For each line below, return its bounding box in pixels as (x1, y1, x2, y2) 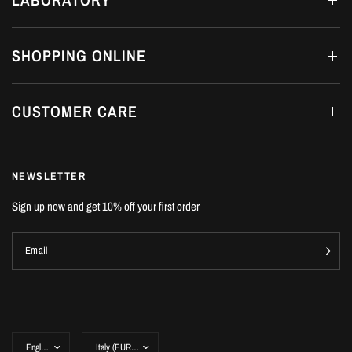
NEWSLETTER (12, 169, 86, 183)
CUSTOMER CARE (12, 101, 137, 122)
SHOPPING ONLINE (12, 45, 146, 66)
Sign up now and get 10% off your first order (12, 198, 200, 214)
